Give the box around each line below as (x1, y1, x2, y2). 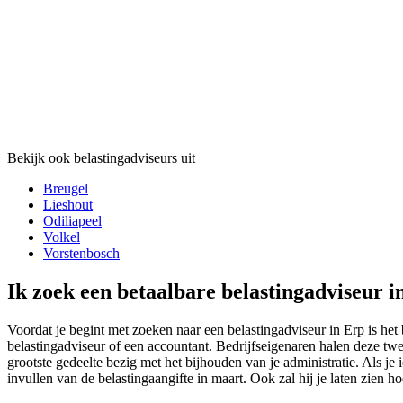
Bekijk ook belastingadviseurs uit (7, 150, 195, 166)
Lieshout (43, 197, 93, 213)
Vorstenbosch (43, 246, 120, 262)
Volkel (43, 229, 80, 246)
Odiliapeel (43, 213, 102, 229)
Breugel (43, 181, 88, 197)
